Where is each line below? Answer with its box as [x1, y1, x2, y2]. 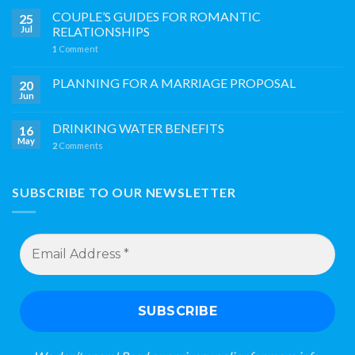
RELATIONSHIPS [52, 24, 150, 40]
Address [19, 246, 65, 261]
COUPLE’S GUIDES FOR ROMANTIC [52, 9, 261, 25]
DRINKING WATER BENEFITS [52, 120, 224, 136]
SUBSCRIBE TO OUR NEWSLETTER [12, 185, 236, 200]
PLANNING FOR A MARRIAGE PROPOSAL [52, 75, 296, 91]
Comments [57, 140, 103, 151]
